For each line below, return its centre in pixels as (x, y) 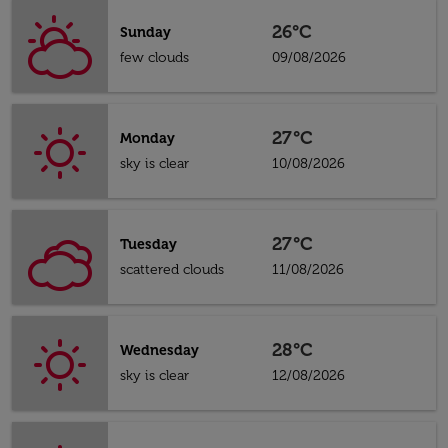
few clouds (154, 57)
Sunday (145, 32)
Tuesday (148, 244)
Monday (147, 138)
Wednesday (159, 350)
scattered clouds (172, 269)
